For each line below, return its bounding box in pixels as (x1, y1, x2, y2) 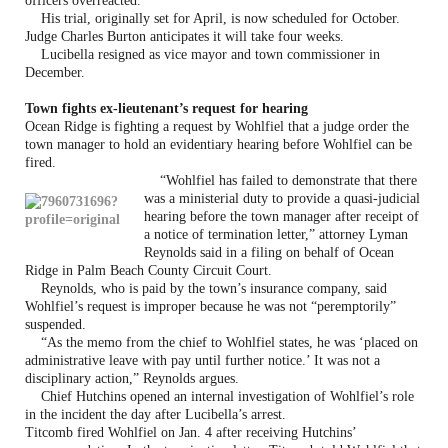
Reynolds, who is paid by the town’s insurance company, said (25, 280, 387, 296)
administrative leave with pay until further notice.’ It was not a (25, 352, 380, 368)
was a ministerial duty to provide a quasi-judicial (144, 190, 420, 206)
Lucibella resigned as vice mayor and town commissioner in (25, 46, 380, 62)
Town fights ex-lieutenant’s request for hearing (25, 100, 308, 116)
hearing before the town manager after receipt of (144, 208, 419, 224)
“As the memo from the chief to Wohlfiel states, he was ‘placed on (25, 334, 418, 350)
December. (25, 64, 85, 80)
